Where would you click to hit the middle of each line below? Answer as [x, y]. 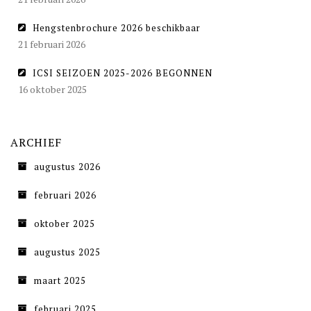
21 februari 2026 [52, 44]
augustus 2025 [67, 252]
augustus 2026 [67, 167]
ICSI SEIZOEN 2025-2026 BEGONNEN [123, 73]
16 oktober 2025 [52, 90]
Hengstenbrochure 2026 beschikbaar [117, 28]
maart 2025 [60, 281]
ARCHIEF [36, 143]
